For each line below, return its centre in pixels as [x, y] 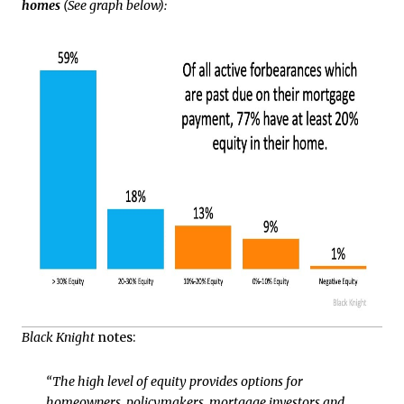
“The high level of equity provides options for [174, 382]
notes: [115, 337]
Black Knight [58, 337]
